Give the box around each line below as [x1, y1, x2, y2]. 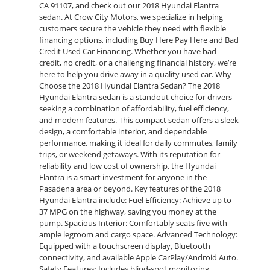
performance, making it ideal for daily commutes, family [39, 137, 237, 149]
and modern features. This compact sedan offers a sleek [39, 115, 239, 126]
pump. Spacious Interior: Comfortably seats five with [39, 218, 227, 229]
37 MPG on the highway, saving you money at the [39, 206, 216, 218]
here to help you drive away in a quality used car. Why [39, 69, 231, 80]
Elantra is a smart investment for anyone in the [39, 172, 207, 183]
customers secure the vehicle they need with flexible [39, 23, 226, 34]
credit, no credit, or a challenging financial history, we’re [39, 57, 236, 69]
